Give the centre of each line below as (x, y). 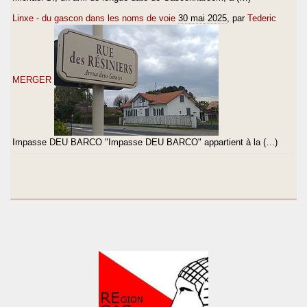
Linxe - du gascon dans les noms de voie (94, 18)
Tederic (262, 18)
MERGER (32, 79)
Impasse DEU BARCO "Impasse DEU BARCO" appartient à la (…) (145, 142)
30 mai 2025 (202, 18)
